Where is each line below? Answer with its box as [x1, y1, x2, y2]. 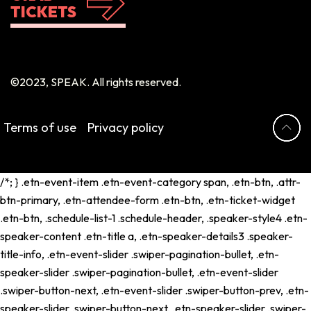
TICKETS [10, 1, 76, 22]
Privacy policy [87, 119, 164, 135]
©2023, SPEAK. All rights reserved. [10, 74, 181, 89]
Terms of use [3, 119, 76, 135]
